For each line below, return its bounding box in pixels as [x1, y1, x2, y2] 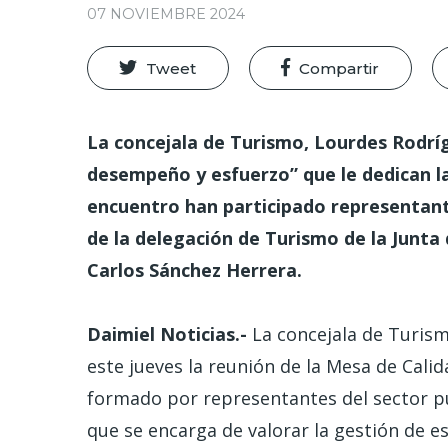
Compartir [299, 59, 380, 79]
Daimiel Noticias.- [87, 322, 247, 347]
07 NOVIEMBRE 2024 [87, 4, 245, 23]
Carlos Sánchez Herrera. [87, 257, 302, 282]
